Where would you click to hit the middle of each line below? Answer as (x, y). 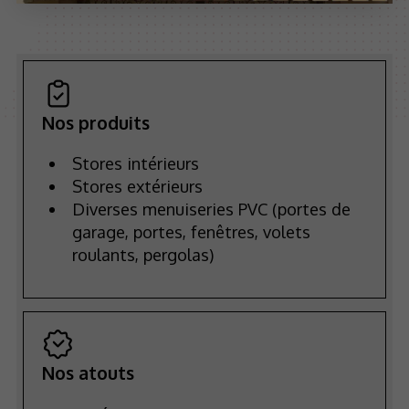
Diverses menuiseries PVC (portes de (211, 208)
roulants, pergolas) (142, 254)
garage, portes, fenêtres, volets (191, 231)
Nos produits (95, 122)
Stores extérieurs (137, 185)
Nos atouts (88, 373)
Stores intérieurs (135, 163)
